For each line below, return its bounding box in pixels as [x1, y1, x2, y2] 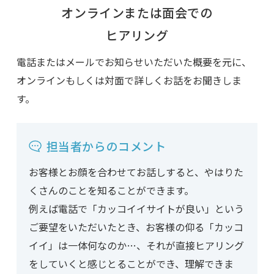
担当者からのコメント [46, 138, 166, 155]
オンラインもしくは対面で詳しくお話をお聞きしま [16, 73, 242, 88]
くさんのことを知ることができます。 [28, 183, 194, 198]
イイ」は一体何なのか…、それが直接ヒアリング [28, 238, 244, 253]
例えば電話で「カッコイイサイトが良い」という [28, 201, 244, 217]
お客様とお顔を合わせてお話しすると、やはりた [28, 165, 243, 180]
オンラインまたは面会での [61, 4, 213, 22]
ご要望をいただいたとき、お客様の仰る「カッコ [28, 220, 243, 235]
